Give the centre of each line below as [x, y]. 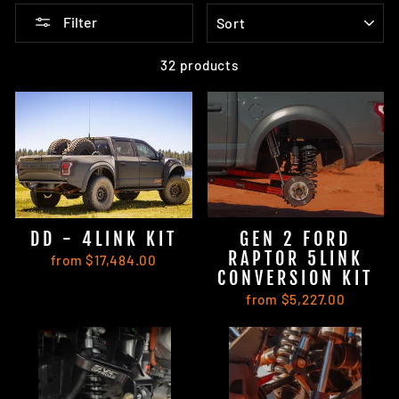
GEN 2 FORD [296, 239]
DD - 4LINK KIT [103, 239]
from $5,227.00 [295, 299]
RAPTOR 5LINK [295, 258]
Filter [80, 22]
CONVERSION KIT [296, 278]
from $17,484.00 [103, 260]
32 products [199, 65]
